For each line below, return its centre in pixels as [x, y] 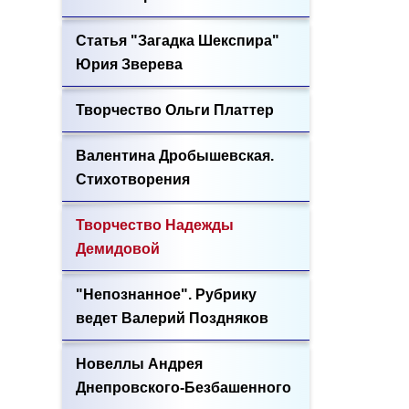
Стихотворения [133, 179]
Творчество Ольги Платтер [175, 110]
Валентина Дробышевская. [175, 156]
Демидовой [118, 249]
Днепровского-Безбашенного [184, 388]
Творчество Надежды [155, 225]
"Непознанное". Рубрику [166, 294]
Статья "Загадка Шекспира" [178, 41]
